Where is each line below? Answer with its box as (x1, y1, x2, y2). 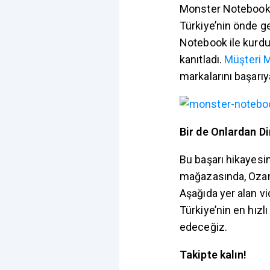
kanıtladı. (180, 53, 225, 66)
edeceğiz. (180, 221, 227, 233)
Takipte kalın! (180, 248, 247, 261)
